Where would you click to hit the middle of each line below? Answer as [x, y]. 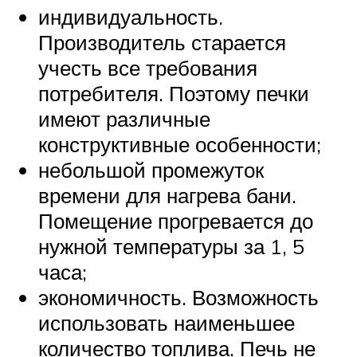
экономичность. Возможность [178, 297]
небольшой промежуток [151, 169]
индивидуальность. [131, 16]
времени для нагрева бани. [167, 195]
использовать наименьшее [167, 322]
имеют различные [124, 118]
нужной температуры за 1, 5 [171, 246]
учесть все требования [148, 67]
